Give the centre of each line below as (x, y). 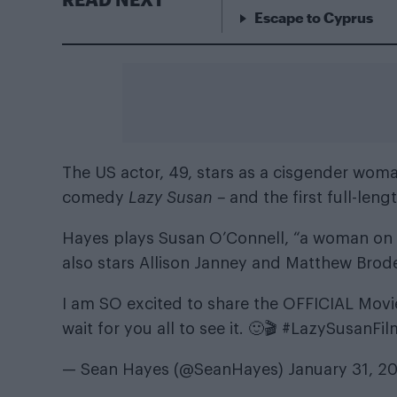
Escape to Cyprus (314, 17)
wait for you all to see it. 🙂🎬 (172, 329)
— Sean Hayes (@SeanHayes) (175, 370)
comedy (95, 198)
